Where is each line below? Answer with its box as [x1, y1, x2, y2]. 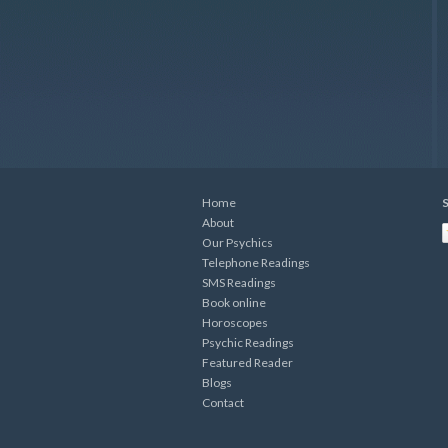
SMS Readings [202, 275, 276, 291]
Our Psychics [202, 235, 273, 251]
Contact [202, 395, 244, 411]
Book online [202, 295, 266, 311]
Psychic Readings [202, 335, 294, 351]
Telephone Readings [202, 255, 310, 271]
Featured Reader [202, 355, 293, 371]
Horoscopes [202, 315, 268, 331]
